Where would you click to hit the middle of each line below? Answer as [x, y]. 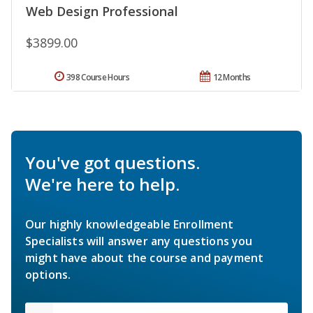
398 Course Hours [98, 77]
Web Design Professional [102, 11]
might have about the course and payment [145, 257]
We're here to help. [102, 184]
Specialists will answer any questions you [139, 241]
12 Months [232, 77]
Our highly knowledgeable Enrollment [130, 224]
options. [48, 274]
